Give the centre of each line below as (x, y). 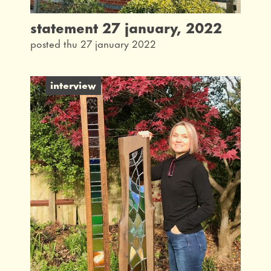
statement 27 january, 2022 (126, 27)
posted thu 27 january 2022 (93, 43)
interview (73, 84)
